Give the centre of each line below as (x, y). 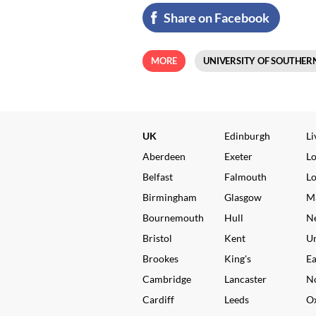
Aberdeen (164, 156)
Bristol (157, 238)
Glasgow (243, 197)
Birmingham (170, 197)
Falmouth (245, 177)
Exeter (238, 156)
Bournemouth (173, 218)
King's (238, 259)
